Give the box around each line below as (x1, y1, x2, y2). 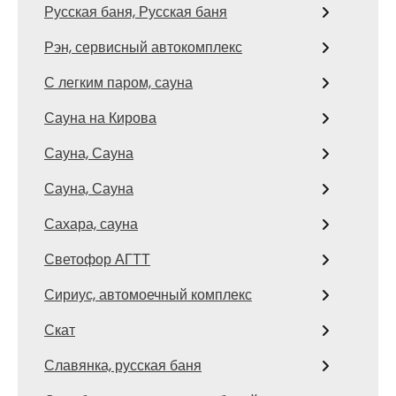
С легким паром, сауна (44, 72, 193, 93)
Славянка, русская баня (44, 355, 202, 376)
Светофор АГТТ (44, 249, 150, 270)
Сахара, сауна (44, 214, 138, 234)
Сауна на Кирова (44, 108, 156, 128)
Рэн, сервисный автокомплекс (44, 37, 242, 57)
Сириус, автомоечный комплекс (44, 285, 252, 305)
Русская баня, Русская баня (44, 2, 227, 22)
